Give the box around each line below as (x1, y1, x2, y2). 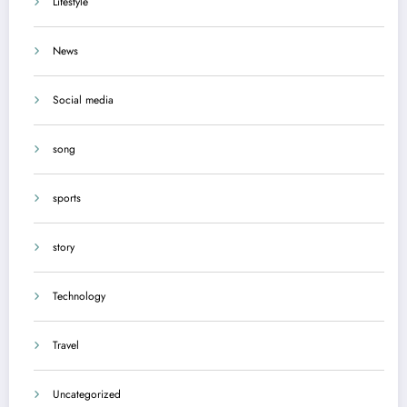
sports (53, 190, 81, 207)
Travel (53, 337, 79, 354)
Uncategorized (53, 386, 121, 403)
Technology (53, 288, 105, 305)
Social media (53, 92, 114, 109)
